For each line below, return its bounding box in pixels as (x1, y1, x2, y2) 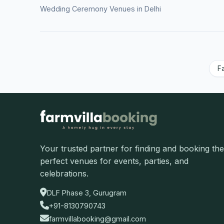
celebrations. (40, 168, 88, 179)
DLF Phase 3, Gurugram (47, 188, 126, 197)
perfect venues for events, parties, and (40, 156, 188, 166)
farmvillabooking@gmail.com (49, 214, 146, 223)
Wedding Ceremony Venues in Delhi (40, 4, 161, 13)
